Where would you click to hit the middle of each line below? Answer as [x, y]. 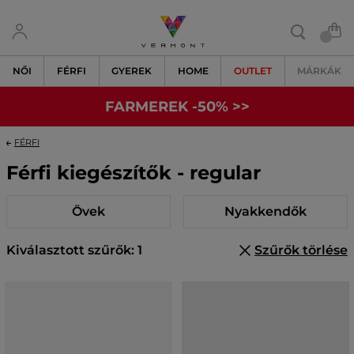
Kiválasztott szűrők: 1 [74, 250]
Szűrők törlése [301, 250]
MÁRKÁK [320, 71]
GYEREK [132, 71]
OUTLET [252, 71]
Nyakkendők [265, 211]
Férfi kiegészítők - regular [134, 173]
